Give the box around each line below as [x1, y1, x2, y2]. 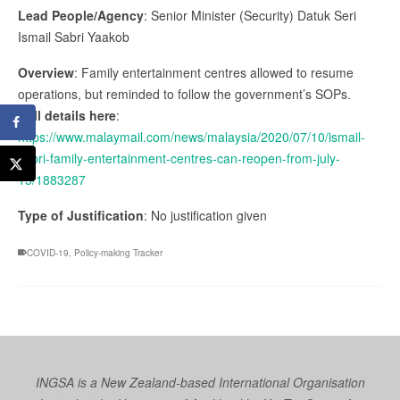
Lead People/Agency [18, 5, 144, 24]
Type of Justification [18, 205, 144, 224]
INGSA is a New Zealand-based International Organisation [35, 372, 365, 391]
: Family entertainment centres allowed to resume [74, 62, 354, 81]
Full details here [18, 105, 116, 124]
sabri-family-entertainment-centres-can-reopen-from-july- [18, 148, 340, 167]
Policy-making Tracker [74, 246, 162, 259]
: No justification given [144, 205, 267, 224]
